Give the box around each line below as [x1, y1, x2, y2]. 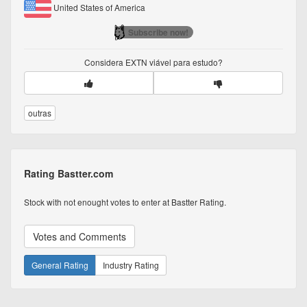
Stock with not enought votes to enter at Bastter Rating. [24, 196, 226, 208]
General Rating [32, 259, 88, 271]
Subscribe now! [127, 26, 188, 39]
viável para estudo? [147, 56, 223, 69]
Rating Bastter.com [24, 167, 113, 181]
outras [28, 107, 51, 119]
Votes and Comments [33, 230, 126, 244]
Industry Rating [103, 259, 159, 271]
